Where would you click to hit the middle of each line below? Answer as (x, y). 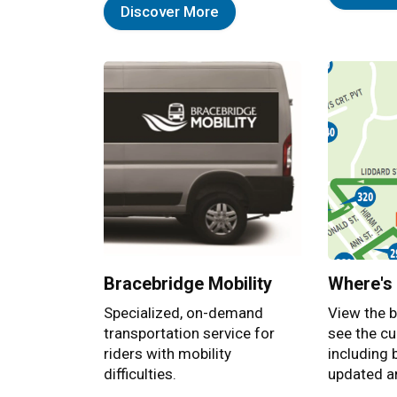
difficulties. (142, 374)
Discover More (170, 12)
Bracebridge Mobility (188, 283)
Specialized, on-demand (183, 312)
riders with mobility (167, 353)
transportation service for (189, 333)
